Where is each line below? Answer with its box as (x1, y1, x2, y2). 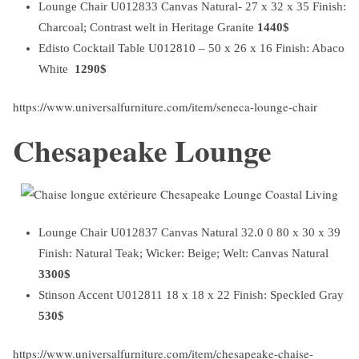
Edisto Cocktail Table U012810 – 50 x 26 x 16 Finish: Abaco (38, 41, 345, 54)
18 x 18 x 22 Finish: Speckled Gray (166, 288, 344, 301)
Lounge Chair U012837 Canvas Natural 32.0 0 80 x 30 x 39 (38, 225, 341, 239)
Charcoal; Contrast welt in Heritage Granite (38, 20, 257, 34)
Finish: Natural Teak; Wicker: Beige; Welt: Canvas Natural (38, 246, 329, 260)
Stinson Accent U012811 (38, 288, 163, 301)
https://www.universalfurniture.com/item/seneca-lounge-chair (13, 98, 317, 115)
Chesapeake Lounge (13, 128, 272, 173)
